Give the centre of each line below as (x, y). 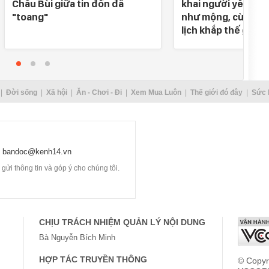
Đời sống (21, 92)
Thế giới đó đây (216, 92)
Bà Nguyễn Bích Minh (77, 237)
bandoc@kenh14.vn (37, 152)
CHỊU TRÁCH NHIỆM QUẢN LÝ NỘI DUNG (122, 222)
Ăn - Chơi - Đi (99, 92)
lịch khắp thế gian (222, 30)
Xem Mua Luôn (156, 92)
